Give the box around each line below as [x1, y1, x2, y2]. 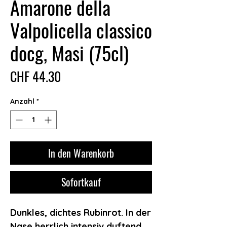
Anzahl [10, 96, 34, 106]
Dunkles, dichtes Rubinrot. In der [10, 206, 151, 218]
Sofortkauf [61, 174, 101, 190]
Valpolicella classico [10, 15, 152, 44]
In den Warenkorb [48, 145, 114, 161]
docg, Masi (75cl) [10, 38, 129, 67]
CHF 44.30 [10, 66, 61, 86]
